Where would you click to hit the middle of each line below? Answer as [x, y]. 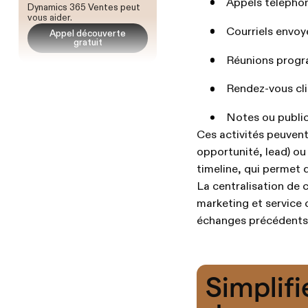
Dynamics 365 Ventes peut [84, 8]
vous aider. [50, 19]
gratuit [88, 43]
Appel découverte [88, 34]
